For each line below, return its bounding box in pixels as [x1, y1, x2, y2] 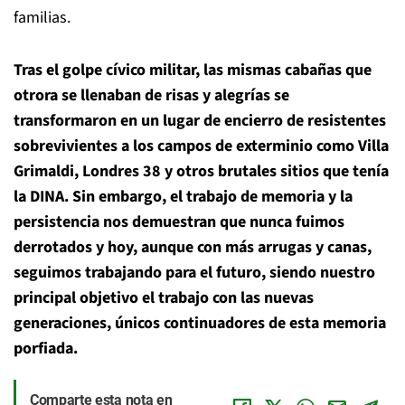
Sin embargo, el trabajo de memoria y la [72, 185, 353, 208]
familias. [14, 6, 71, 29]
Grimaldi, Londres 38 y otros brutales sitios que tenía [14, 160, 389, 183]
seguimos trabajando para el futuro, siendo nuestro [14, 261, 375, 284]
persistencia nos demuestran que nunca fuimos [14, 211, 344, 233]
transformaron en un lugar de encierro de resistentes [14, 109, 386, 132]
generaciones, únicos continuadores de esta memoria [14, 312, 386, 334]
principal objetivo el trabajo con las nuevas [14, 287, 314, 309]
